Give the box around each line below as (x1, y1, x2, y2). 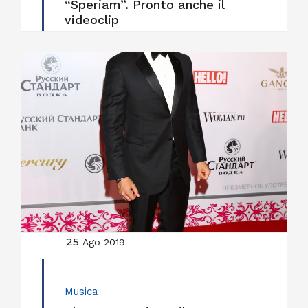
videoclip (65, 12, 119, 27)
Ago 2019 (82, 236, 125, 248)
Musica (65, 285, 98, 298)
